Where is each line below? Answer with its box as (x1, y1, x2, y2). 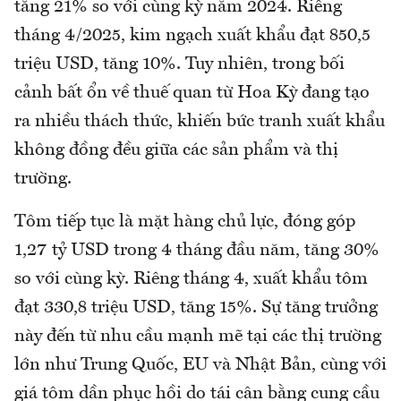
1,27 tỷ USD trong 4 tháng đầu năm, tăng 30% (14, 242, 380, 260)
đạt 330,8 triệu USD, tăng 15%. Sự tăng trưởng (14, 299, 378, 318)
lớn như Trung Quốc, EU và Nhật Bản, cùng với (14, 356, 387, 375)
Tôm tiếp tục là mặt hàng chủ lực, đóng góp (14, 213, 355, 232)
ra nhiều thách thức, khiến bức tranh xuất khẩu (14, 113, 385, 132)
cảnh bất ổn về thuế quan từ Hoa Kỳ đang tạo (14, 84, 370, 103)
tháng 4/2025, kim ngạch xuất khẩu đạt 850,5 (14, 27, 371, 46)
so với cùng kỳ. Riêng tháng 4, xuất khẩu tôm (14, 270, 368, 289)
